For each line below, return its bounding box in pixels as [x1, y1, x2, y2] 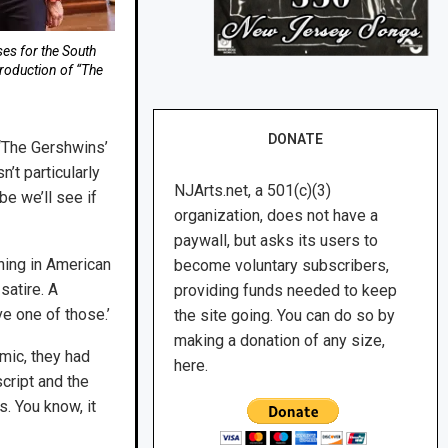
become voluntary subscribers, [174, 256, 390, 276]
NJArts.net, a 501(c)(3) [174, 181, 332, 201]
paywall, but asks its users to [174, 231, 379, 251]
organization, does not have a [174, 206, 379, 226]
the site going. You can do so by [174, 306, 396, 326]
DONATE [268, 131, 324, 148]
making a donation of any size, [174, 331, 386, 351]
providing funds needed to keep [174, 281, 398, 301]
